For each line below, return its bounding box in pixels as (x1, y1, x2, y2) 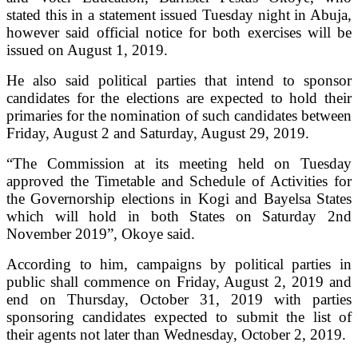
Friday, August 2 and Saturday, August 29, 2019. (6, 124, 309, 141)
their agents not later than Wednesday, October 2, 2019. (6, 325, 346, 343)
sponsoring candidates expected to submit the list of (6, 308, 352, 325)
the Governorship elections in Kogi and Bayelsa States (6, 189, 352, 207)
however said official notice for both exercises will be (6, 23, 352, 41)
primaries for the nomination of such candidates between (6, 106, 352, 124)
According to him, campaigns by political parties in (6, 255, 352, 272)
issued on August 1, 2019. (6, 41, 168, 58)
